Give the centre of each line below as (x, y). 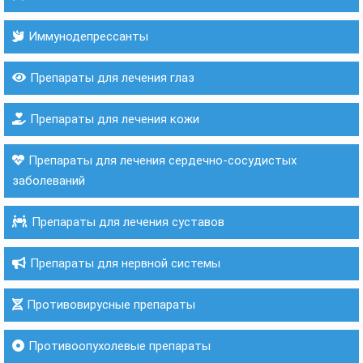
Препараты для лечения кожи (115, 119)
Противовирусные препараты (111, 305)
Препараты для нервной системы (125, 263)
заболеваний (49, 181)
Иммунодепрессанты (88, 36)
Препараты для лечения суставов (128, 222)
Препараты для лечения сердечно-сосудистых (162, 160)
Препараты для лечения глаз (112, 78)
